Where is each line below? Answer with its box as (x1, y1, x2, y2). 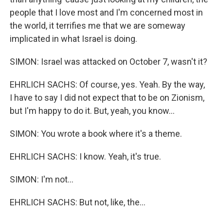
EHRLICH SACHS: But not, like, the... (10, 197, 145, 207)
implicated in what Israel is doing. (10, 34, 137, 44)
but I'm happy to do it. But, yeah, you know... (10, 106, 175, 116)
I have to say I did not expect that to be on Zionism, (10, 92, 204, 103)
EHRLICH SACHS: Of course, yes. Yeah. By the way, (10, 79, 205, 90)
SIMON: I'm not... (10, 174, 73, 184)
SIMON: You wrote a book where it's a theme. (10, 128, 182, 139)
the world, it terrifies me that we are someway (10, 20, 185, 31)
